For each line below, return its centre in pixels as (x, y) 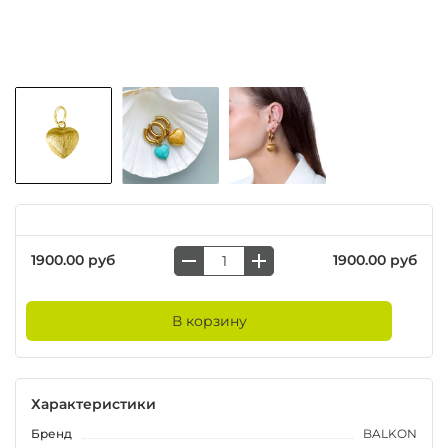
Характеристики (93, 403)
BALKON (390, 433)
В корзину (209, 321)
